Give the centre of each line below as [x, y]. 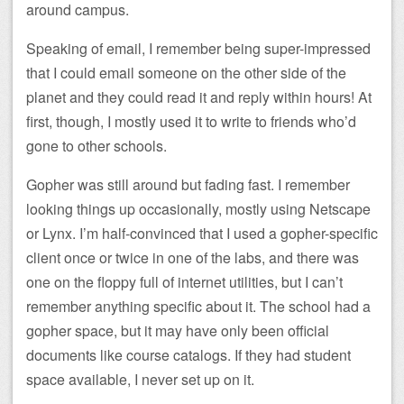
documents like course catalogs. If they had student [188, 354]
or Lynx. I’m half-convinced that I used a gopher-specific [202, 233]
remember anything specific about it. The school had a [198, 306]
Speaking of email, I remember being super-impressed [198, 48]
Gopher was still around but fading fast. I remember [188, 184]
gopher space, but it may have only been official [178, 330]
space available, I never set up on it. [140, 379]
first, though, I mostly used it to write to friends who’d [191, 121]
